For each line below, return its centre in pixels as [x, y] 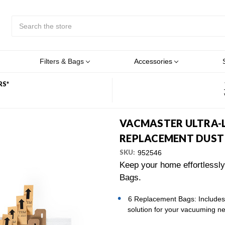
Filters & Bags [63, 61]
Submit [22, 42]
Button [22, 52]
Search [23, 21]
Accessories [154, 61]
